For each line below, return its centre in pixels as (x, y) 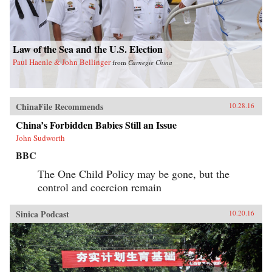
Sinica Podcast (42, 214)
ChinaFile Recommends (59, 106)
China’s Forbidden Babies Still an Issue (96, 124)
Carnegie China (150, 62)
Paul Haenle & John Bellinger (62, 62)
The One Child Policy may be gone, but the (134, 173)
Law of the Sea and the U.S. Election (88, 49)
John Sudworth (40, 138)
